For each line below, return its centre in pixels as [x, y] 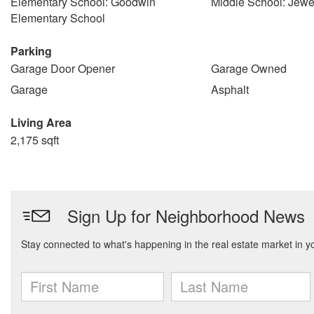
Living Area [41, 122]
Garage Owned [248, 68]
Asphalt [230, 89]
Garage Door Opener [63, 68]
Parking [31, 51]
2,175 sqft [35, 140]
